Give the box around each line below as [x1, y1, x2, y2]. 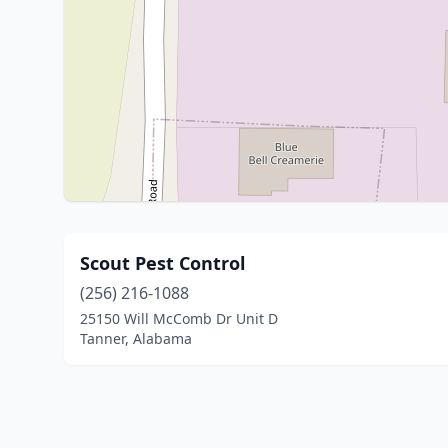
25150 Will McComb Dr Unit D [80, 309, 278, 328]
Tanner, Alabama [80, 329, 192, 348]
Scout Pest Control [80, 251, 245, 275]
